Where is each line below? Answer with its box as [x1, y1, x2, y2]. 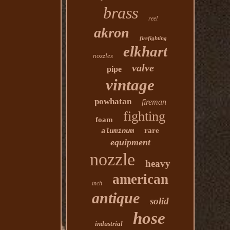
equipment [110, 137, 150, 147]
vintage [106, 76, 155, 94]
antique [91, 189, 140, 206]
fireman [141, 98, 166, 106]
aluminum [101, 127, 135, 135]
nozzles [93, 52, 113, 60]
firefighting [139, 35, 167, 41]
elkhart [123, 43, 168, 60]
